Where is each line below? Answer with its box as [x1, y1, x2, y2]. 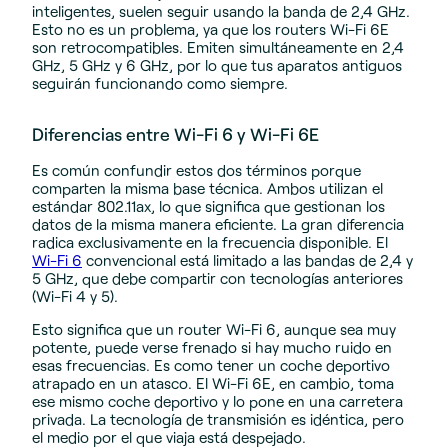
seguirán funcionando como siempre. [32, 74, 288, 93]
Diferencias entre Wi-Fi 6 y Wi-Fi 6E [32, 123, 319, 146]
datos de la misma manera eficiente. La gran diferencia [32, 215, 404, 234]
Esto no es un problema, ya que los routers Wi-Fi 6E [32, 20, 389, 39]
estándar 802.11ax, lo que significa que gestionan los [32, 197, 385, 216]
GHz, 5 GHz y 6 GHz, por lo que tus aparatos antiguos [32, 56, 402, 75]
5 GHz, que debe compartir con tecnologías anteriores [32, 269, 403, 288]
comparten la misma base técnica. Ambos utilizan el [32, 179, 383, 198]
